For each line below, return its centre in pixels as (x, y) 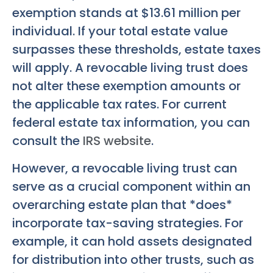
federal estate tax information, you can (131, 123)
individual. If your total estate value (120, 31)
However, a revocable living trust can (125, 168)
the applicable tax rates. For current (119, 105)
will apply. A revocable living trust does (130, 68)
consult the (48, 141)
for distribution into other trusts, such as (133, 259)
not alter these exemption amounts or (126, 86)
